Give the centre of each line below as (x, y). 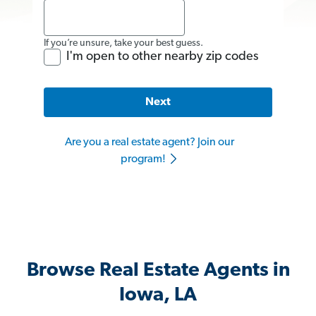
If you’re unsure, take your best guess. (123, 43)
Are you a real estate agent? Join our (150, 143)
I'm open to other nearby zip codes (162, 56)
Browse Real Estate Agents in (158, 271)
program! (144, 160)
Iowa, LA (158, 296)
